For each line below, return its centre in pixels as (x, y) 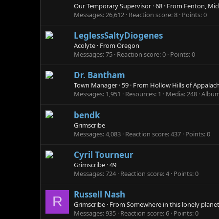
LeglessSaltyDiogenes (118, 35)
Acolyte (85, 45)
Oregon (128, 45)
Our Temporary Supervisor (112, 6)
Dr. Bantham (99, 75)
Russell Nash (99, 195)
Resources (140, 94)
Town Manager (96, 85)
